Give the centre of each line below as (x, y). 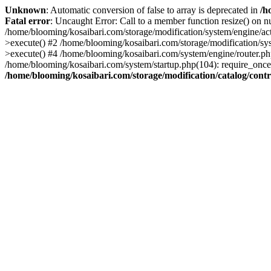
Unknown (25, 10)
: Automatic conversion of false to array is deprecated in (153, 10)
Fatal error (28, 21)
